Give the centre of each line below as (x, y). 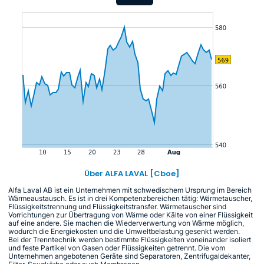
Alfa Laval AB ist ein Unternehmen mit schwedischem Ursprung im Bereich (130, 190)
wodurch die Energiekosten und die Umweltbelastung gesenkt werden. (124, 231)
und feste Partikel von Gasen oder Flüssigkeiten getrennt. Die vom (117, 247)
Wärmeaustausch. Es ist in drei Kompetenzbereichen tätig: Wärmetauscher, (130, 198)
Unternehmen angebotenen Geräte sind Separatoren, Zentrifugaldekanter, (129, 256)
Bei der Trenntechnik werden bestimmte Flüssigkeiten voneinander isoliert (130, 239)
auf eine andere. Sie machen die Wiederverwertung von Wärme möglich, (126, 223)
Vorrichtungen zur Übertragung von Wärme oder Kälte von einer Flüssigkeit (131, 214)
